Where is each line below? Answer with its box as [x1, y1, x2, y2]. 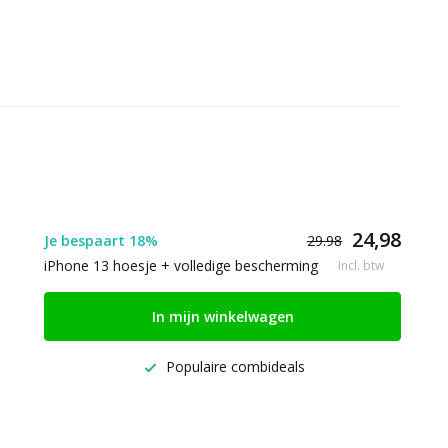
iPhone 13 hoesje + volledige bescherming [44, 256, 318, 275]
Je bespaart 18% [44, 230, 158, 250]
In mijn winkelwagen [151, 307, 294, 326]
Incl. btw [338, 256, 384, 274]
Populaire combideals [161, 357, 305, 376]
